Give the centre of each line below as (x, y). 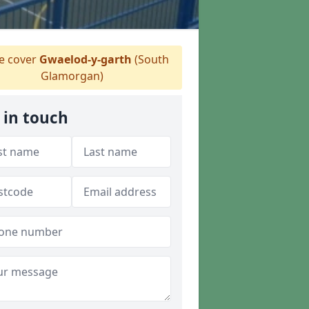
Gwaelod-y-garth (86, 59)
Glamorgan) (72, 76)
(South (150, 59)
